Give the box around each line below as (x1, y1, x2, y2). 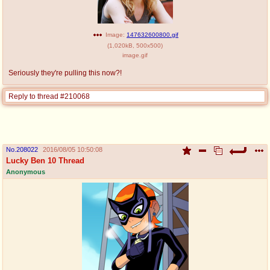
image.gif (122, 51, 148, 58)
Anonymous (6, 168, 45, 175)
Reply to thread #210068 (8, 92, 90, 101)
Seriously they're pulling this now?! (8, 69, 122, 77)
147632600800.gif (127, 31, 178, 38)
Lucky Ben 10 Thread (6, 155, 84, 165)
